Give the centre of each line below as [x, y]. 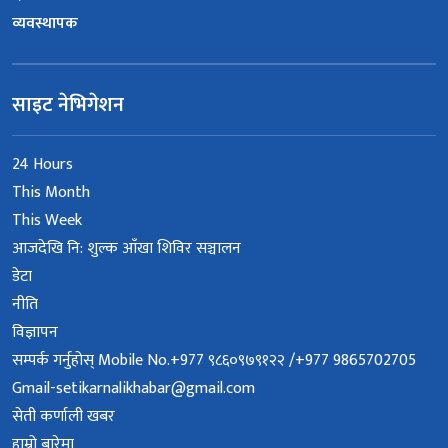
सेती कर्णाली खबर [63, 417]
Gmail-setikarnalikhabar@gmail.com [133, 389]
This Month [51, 193]
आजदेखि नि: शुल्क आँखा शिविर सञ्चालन [126, 249]
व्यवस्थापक [45, 24]
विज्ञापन [35, 333]
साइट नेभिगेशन [68, 105]
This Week [47, 221]
